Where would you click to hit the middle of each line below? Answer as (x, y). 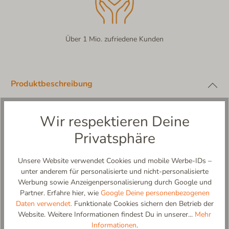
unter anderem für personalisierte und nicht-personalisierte (114, 171)
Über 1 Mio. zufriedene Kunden (114, 39)
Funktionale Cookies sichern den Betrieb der (143, 203)
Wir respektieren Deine (114, 121)
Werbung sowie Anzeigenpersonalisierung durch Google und (114, 182)
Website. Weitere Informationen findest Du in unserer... (106, 214)
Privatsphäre (114, 138)
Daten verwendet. (44, 203)
